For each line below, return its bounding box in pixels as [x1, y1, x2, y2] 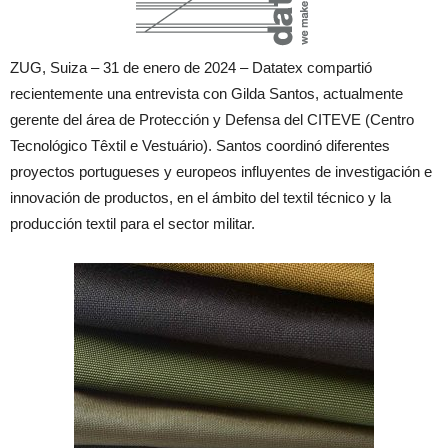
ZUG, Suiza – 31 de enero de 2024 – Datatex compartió [10, 59, 372, 76]
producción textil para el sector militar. [10, 215, 255, 232]
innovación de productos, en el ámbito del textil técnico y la [10, 189, 391, 206]
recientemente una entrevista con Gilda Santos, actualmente [10, 85, 403, 102]
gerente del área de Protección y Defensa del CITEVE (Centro [10, 111, 414, 128]
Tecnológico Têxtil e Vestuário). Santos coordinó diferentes [10, 137, 390, 154]
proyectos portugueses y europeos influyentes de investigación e [10, 163, 432, 180]
